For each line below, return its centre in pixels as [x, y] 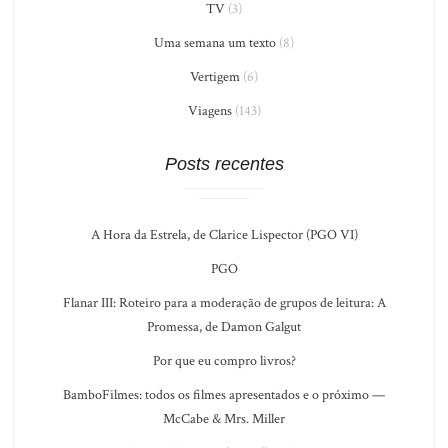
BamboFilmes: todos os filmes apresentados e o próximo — [224, 394]
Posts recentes [224, 163]
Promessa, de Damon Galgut [224, 326]
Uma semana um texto [215, 42]
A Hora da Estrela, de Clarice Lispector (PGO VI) [224, 234]
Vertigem [215, 76]
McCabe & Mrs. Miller [224, 418]
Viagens [209, 110]
